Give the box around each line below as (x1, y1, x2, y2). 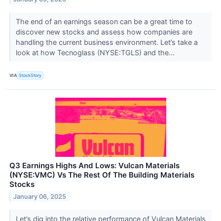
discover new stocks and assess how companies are (15, 27, 192, 36)
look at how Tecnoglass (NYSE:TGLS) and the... (15, 48, 177, 57)
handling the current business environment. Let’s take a (15, 37, 198, 46)
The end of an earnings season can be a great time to (15, 17, 192, 26)
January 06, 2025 (13, 192, 67, 200)
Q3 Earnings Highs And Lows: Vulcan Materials (9, 160, 180, 170)
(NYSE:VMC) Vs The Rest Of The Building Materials (9, 170, 194, 180)
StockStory (19, 73, 42, 78)
